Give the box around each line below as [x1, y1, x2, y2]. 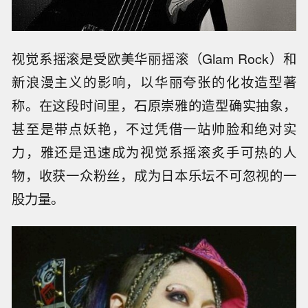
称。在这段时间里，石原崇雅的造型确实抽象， [12, 96, 296, 115]
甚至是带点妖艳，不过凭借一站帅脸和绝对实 [12, 119, 296, 139]
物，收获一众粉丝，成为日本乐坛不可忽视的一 [12, 166, 296, 186]
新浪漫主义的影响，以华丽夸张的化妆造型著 [12, 72, 296, 92]
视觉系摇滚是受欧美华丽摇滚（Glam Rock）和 [12, 49, 296, 69]
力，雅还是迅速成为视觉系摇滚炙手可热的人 [12, 142, 296, 162]
